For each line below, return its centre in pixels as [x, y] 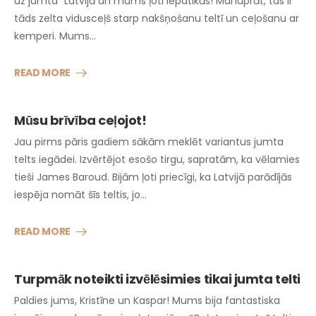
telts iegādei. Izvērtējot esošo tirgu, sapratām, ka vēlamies [157, 159]
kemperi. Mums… [55, 36]
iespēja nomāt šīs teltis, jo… [80, 195]
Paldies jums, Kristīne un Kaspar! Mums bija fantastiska [147, 300]
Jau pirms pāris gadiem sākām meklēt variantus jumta [149, 142]
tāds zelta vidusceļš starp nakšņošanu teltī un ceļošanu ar [157, 18]
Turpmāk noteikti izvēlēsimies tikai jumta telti [157, 279]
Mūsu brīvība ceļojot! [80, 120]
